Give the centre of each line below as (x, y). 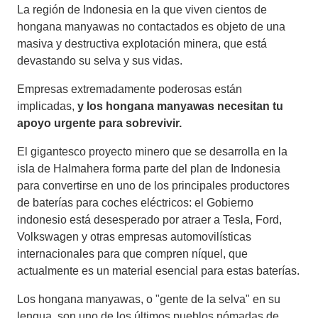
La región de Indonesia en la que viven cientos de (142, 9)
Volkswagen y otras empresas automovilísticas (134, 236)
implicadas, (46, 106)
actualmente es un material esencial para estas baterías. (158, 270)
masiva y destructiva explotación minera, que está (142, 43)
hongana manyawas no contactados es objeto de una (151, 26)
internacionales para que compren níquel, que (132, 253)
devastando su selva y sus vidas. (100, 60)
